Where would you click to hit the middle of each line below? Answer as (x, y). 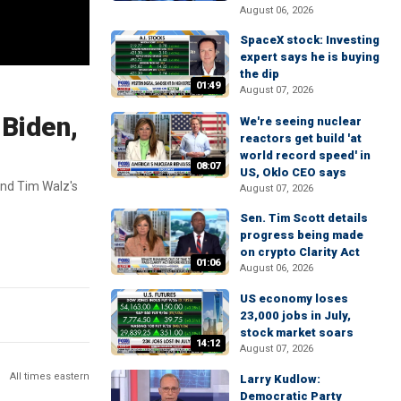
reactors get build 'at (301, 138)
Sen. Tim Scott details (304, 218)
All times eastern (50, 376)
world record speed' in (305, 155)
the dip (260, 74)
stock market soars (297, 332)
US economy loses (294, 298)
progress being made (302, 235)
